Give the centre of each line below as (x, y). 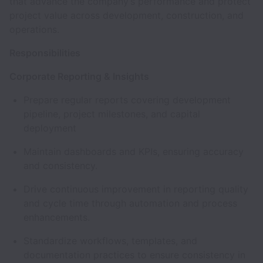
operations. (36, 29)
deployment (51, 128)
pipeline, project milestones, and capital (112, 114)
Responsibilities (45, 53)
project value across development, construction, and (127, 15)
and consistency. (62, 166)
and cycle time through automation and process (130, 203)
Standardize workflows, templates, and (110, 241)
